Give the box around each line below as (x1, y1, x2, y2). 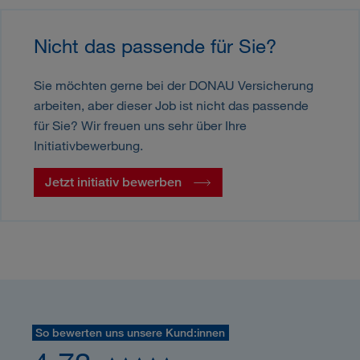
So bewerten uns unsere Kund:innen (35, 325, 226, 340)
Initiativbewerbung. (33, 137, 143, 153)
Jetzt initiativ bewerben (45, 174, 182, 190)
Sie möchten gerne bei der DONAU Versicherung (33, 77, 313, 93)
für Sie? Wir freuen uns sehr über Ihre (33, 117, 247, 133)
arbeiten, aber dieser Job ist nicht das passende (33, 97, 309, 113)
